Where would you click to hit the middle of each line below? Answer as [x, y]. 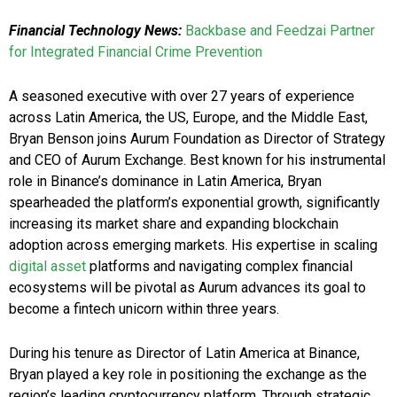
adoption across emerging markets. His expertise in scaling [193, 245]
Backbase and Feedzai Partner [280, 31]
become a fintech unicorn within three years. [144, 309]
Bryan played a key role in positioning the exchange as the [188, 375]
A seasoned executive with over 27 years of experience [182, 97]
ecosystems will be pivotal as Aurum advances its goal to [187, 288]
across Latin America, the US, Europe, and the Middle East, [188, 118]
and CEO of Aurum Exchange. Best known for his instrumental [197, 160]
